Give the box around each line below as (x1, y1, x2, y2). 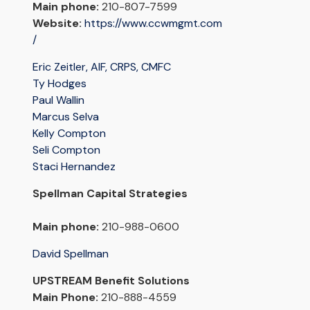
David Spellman (32, 246, 109, 262)
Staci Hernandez (32, 159, 116, 174)
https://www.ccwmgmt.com (84, 16, 222, 31)
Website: (32, 16, 82, 31)
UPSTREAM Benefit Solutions (32, 273, 190, 289)
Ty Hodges (32, 76, 86, 91)
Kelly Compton (32, 126, 106, 141)
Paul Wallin (32, 93, 84, 108)
